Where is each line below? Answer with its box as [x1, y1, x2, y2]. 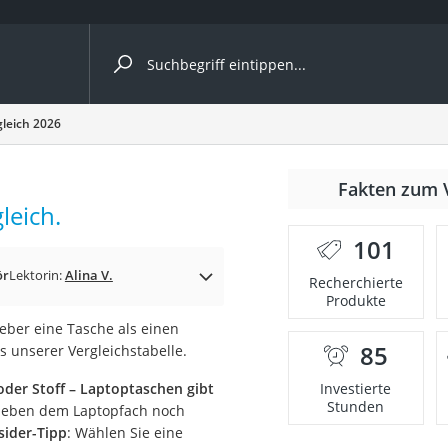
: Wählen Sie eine [66, 423, 183, 442]
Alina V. [64, 266, 113, 284]
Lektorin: [8, 266, 65, 284]
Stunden [327, 397, 385, 416]
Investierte [320, 379, 392, 398]
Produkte [325, 291, 386, 310]
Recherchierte [308, 273, 403, 292]
